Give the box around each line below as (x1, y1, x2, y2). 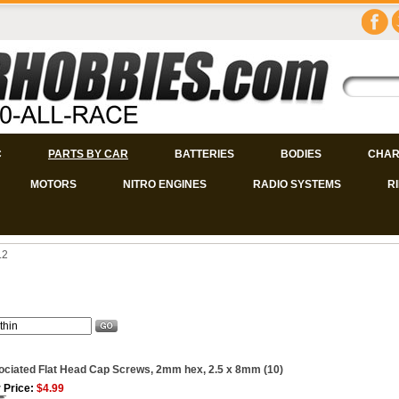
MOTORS (30, 178, 77, 191)
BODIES (281, 148, 322, 160)
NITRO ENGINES (123, 178, 207, 191)
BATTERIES (175, 148, 234, 160)
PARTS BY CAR (48, 148, 128, 160)
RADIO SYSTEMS (253, 178, 341, 191)
